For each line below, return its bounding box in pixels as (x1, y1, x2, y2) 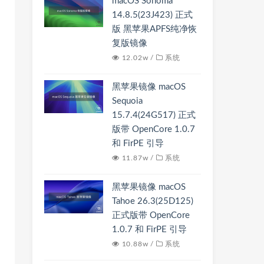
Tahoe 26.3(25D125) (112, 197, 193, 206)
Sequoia (112, 97, 143, 105)
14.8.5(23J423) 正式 (112, 11, 193, 19)
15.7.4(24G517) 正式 (112, 111, 196, 120)
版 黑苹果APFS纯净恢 (112, 25, 197, 34)
